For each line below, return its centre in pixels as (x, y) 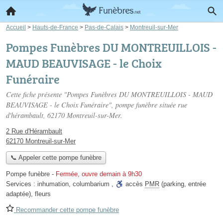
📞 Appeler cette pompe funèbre (56, 158)
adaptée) (18, 194)
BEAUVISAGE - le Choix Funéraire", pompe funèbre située (92, 105)
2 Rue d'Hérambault (34, 131)
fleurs (43, 194)
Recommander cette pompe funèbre (66, 210)
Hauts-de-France (55, 27)
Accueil (16, 27)
